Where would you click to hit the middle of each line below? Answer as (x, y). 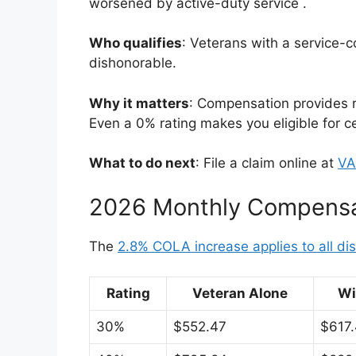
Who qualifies (135, 43)
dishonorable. (133, 63)
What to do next (142, 163)
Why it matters (139, 103)
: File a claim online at (267, 163)
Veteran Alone (240, 293)
